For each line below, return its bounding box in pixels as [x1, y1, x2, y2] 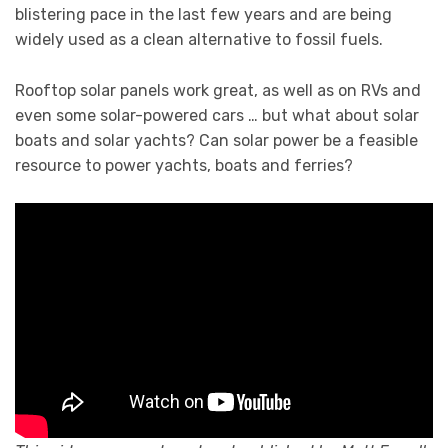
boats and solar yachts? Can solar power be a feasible [15, 130, 418, 150]
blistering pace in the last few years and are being [15, 5, 392, 25]
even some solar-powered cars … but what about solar [15, 105, 419, 125]
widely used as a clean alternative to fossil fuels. [15, 30, 383, 50]
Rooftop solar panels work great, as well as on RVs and [15, 80, 421, 100]
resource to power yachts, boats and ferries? [15, 155, 353, 175]
